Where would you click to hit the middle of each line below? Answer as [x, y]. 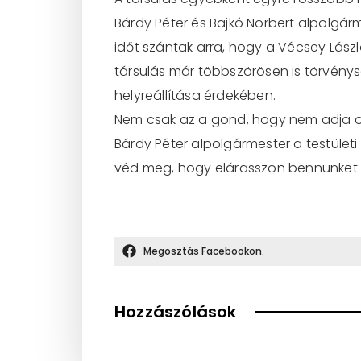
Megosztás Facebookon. [204, 251]
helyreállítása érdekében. [195, 95]
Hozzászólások [176, 311]
